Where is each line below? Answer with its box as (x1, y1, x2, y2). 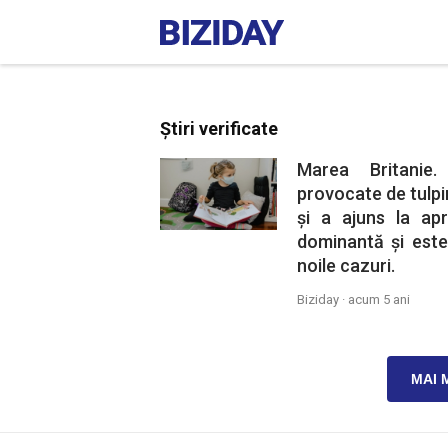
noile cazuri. (296, 255, 395, 276)
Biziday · (296, 292, 348, 307)
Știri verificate (160, 118, 278, 139)
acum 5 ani (347, 292, 410, 307)
